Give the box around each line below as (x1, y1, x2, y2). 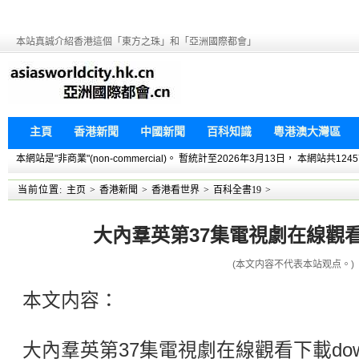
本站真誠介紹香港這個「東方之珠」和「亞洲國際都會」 (16, 36, 256, 47)
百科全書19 (213, 184, 261, 196)
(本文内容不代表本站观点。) (232, 259, 354, 270)
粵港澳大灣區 (273, 125, 341, 138)
